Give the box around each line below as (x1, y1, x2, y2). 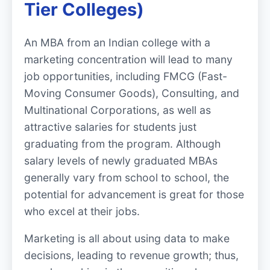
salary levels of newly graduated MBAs (24, 154, 218, 167)
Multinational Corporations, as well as (24, 103, 211, 116)
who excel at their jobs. (24, 204, 140, 218)
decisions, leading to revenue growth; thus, (24, 249, 239, 262)
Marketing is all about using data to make (24, 232, 230, 245)
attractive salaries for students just (24, 120, 196, 133)
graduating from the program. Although (24, 137, 221, 150)
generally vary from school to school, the (24, 171, 229, 184)
